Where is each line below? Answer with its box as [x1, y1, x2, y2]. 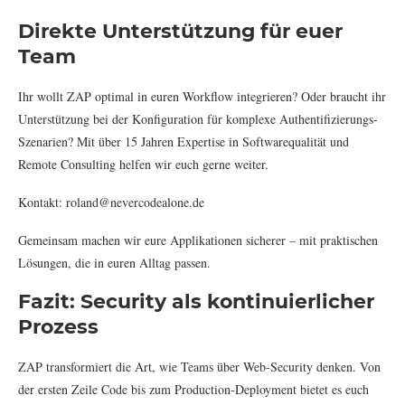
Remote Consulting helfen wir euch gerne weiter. [18, 155, 268, 173]
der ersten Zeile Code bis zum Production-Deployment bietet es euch [18, 380, 369, 398]
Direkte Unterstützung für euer [18, 18, 343, 43]
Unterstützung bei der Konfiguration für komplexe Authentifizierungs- [18, 109, 378, 127]
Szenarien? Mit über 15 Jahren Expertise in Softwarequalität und [18, 132, 349, 150]
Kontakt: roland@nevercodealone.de [18, 193, 204, 211]
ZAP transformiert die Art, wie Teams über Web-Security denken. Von [18, 357, 381, 375]
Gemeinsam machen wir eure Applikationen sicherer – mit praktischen [18, 231, 378, 249]
